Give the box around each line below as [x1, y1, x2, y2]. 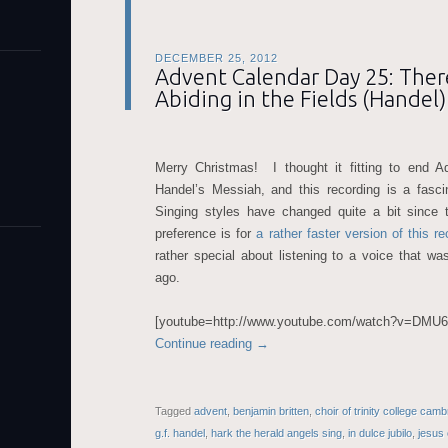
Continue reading [155, 336, 256, 351]
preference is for [155, 226, 257, 241]
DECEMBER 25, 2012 [155, 52, 278, 64]
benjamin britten [233, 405, 309, 417]
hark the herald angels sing [211, 427, 342, 439]
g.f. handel [155, 427, 205, 439]
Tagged [155, 405, 194, 417]
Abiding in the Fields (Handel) [155, 86, 446, 111]
